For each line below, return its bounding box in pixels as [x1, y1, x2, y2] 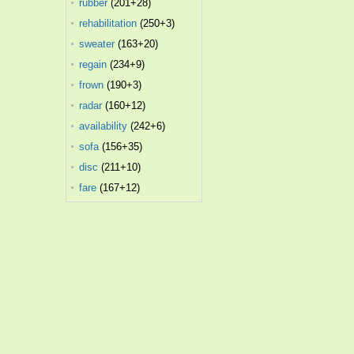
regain [79, 58, 107, 70]
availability [79, 120, 128, 132]
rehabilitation [79, 17, 137, 29]
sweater [79, 38, 115, 50]
